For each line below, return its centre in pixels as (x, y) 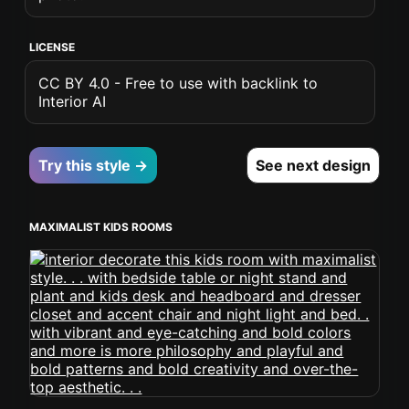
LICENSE (52, 47)
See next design (313, 165)
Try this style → (94, 165)
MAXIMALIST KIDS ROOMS (101, 227)
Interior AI (73, 101)
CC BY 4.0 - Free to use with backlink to (178, 83)
